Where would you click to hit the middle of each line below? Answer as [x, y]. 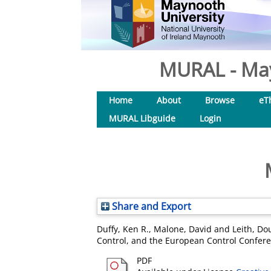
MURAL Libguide [142, 118]
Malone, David [183, 229]
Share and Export [150, 206]
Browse [220, 100]
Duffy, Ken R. [123, 229]
